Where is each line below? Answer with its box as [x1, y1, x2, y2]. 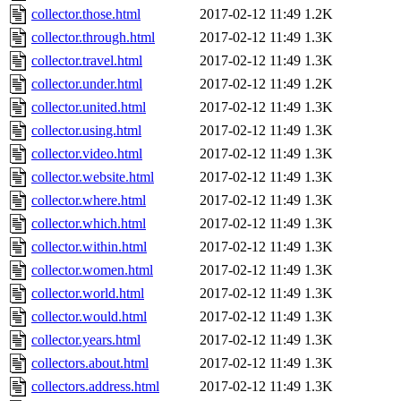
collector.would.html [31, 309, 147, 325]
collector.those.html [31, 6, 141, 22]
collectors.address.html [31, 379, 159, 395]
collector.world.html [31, 286, 144, 302]
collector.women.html [31, 262, 153, 278]
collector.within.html [31, 239, 147, 255]
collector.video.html [31, 146, 142, 162]
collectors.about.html [31, 355, 149, 371]
